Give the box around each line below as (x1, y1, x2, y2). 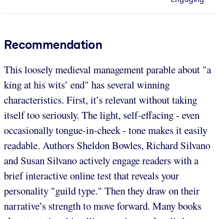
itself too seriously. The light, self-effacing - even (4, 108, 199, 122)
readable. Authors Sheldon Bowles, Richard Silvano (4, 138, 210, 152)
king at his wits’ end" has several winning (4, 77, 170, 91)
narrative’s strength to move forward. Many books (4, 198, 201, 213)
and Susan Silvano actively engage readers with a (4, 153, 198, 167)
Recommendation (4, 37, 103, 52)
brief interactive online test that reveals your (4, 168, 179, 182)
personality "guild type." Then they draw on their (4, 183, 199, 197)
